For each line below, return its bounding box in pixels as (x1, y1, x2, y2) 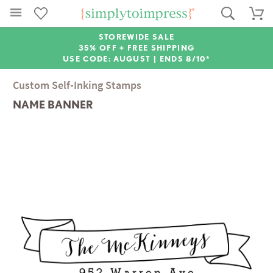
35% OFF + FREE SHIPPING (78, 43, 195, 52)
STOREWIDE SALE (98, 32, 175, 41)
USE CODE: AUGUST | (63, 54, 160, 63)
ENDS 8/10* (159, 54, 210, 63)
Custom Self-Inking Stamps (13, 78, 142, 93)
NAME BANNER (13, 98, 94, 112)
